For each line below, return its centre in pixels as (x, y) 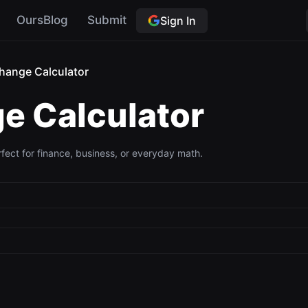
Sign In (178, 20)
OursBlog (42, 20)
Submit (107, 20)
